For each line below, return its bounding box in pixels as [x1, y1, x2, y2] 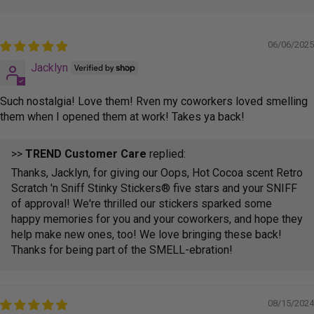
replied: [146, 146, 186, 161]
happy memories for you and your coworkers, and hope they [11, 212, 303, 226]
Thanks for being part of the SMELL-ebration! [11, 243, 233, 257]
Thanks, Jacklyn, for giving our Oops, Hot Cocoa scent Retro [11, 165, 303, 179]
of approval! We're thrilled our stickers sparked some [11, 196, 272, 210]
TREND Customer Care [25, 146, 146, 161]
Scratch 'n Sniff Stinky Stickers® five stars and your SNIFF [11, 181, 297, 195]
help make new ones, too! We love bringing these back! [11, 227, 282, 241]
